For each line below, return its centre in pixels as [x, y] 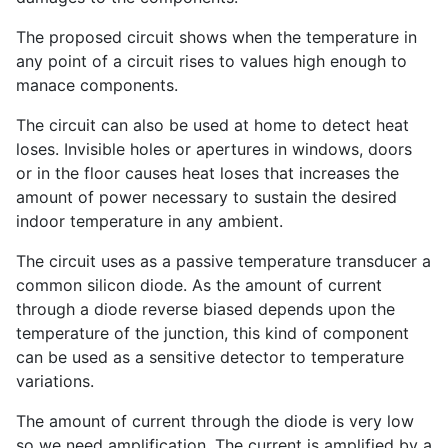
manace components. [97, 85]
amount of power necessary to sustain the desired [206, 197]
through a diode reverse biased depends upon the [205, 309]
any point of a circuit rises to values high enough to [211, 61]
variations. [55, 381]
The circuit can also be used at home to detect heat [212, 125]
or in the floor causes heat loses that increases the [207, 173]
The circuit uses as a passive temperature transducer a [223, 261]
